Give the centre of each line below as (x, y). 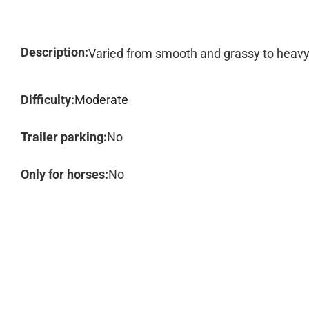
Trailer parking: (64, 137)
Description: (54, 52)
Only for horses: (64, 174)
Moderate (101, 100)
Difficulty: (48, 100)
